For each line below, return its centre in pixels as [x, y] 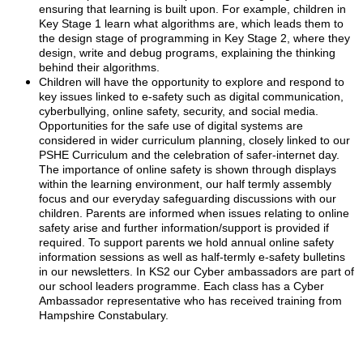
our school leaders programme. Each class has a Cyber [181, 286]
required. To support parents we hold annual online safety [186, 242]
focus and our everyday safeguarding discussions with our [188, 199]
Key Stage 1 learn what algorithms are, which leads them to [191, 23]
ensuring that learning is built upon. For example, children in [192, 9]
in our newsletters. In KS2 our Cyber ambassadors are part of [196, 271]
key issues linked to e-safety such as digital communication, [191, 96]
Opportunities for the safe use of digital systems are [171, 126]
